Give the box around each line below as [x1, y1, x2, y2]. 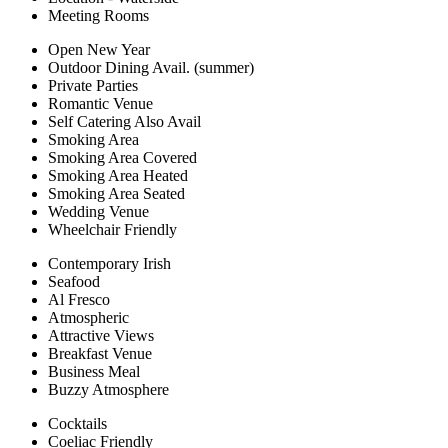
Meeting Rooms [48, 7, 149, 25]
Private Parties [48, 77, 138, 95]
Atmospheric [48, 309, 129, 327]
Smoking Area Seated [48, 185, 185, 203]
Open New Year [48, 41, 150, 59]
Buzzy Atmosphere [48, 381, 169, 399]
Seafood [48, 273, 100, 291]
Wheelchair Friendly [48, 221, 177, 239]
